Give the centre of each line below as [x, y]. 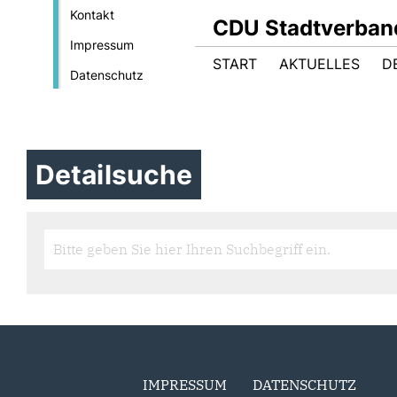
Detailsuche [114, 175]
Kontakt [92, 15]
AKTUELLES [319, 64]
